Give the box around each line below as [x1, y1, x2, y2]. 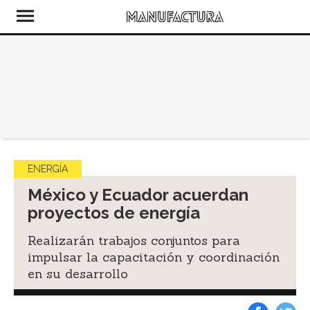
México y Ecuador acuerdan [28, 185, 248, 205]
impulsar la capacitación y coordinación [28, 249, 280, 265]
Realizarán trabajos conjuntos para [28, 232, 240, 248]
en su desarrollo [28, 266, 128, 282]
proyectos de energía [28, 203, 200, 223]
